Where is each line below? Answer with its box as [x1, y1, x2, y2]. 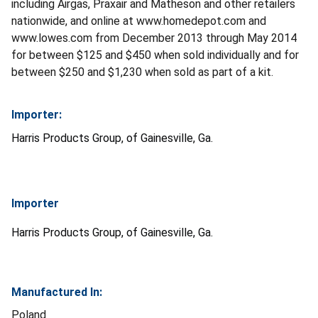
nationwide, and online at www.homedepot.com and [11, 13, 266, 28]
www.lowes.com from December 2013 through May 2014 [11, 31, 297, 45]
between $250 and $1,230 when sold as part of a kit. [11, 65, 273, 79]
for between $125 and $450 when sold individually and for [11, 48, 299, 62]
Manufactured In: [11, 285, 102, 299]
